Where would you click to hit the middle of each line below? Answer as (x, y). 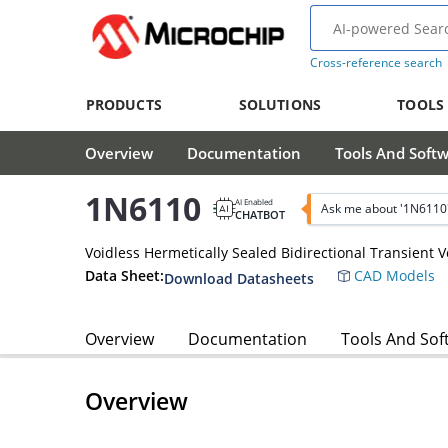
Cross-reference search (375, 62)
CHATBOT (260, 214)
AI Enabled (254, 201)
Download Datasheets (239, 278)
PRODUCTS (123, 104)
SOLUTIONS (279, 104)
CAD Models (392, 275)
